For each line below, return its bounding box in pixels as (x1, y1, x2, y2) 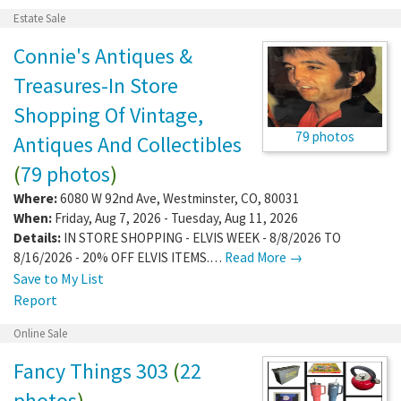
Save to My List (13, 269, 104, 287)
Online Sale (13, 325, 67, 341)
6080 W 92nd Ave (60, 189, 157, 207)
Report (13, 290, 57, 309)
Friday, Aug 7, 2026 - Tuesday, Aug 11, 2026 (52, 209, 298, 226)
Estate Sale (13, 10, 65, 26)
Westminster (163, 189, 235, 207)
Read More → (225, 248, 303, 266)
